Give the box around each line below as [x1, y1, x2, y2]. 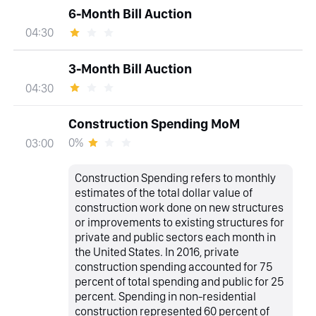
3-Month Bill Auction [68, 60, 192, 77]
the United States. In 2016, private [75, 245, 240, 260]
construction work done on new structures [75, 200, 284, 215]
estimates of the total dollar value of [75, 186, 253, 200]
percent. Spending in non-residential [75, 289, 257, 304]
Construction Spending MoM [68, 116, 240, 133]
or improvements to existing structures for [75, 215, 285, 230]
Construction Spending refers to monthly [75, 171, 276, 186]
